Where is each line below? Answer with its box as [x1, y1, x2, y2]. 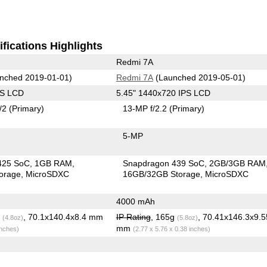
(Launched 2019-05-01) [153, 72, 246, 82]
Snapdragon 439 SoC [123, 158, 205, 168]
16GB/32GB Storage [123, 169, 201, 179]
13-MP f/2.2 [123, 103, 170, 113]
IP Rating [116, 212, 151, 222]
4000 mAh [116, 196, 155, 206]
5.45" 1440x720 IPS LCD [116, 88, 210, 98]
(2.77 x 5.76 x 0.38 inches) [132, 225, 210, 232]
